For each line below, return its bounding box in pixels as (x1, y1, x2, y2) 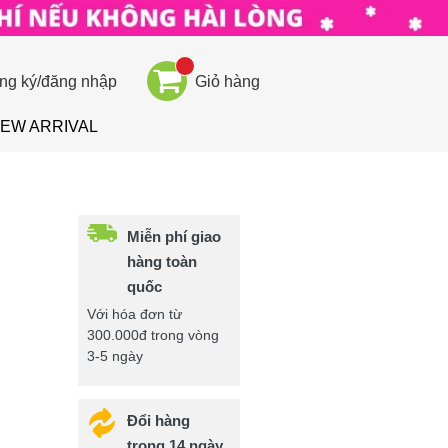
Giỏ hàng (195, 72, 261, 90)
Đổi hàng (127, 411, 191, 429)
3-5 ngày (87, 347, 144, 364)
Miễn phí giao (127, 227, 222, 245)
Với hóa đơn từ (87, 305, 183, 322)
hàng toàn (127, 252, 198, 270)
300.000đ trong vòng (87, 326, 220, 343)
